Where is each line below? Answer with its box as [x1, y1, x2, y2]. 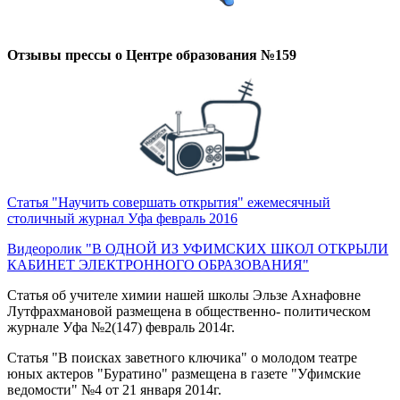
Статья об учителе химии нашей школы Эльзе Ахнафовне [7, 287, 361, 303]
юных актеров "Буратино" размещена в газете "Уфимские [7, 365, 361, 381]
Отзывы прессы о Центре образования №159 [7, 47, 296, 63]
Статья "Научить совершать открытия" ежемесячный [7, 194, 330, 210]
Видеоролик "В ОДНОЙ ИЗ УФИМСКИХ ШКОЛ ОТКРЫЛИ [7, 240, 388, 256]
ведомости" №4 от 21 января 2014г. [7, 381, 221, 397]
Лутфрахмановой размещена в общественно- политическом [7, 303, 371, 319]
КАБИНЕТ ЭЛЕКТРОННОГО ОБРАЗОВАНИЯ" [7, 256, 309, 272]
